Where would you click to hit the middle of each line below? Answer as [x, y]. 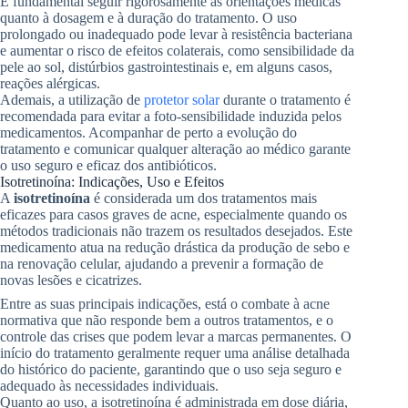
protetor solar [182, 100]
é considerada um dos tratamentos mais [204, 199]
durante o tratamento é [285, 100]
